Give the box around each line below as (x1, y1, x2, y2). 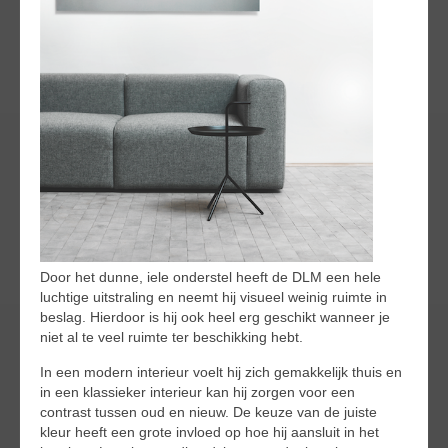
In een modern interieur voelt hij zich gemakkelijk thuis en (40, 363, 402, 380)
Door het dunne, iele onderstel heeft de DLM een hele (40, 268, 381, 285)
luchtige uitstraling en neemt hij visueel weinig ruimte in (40, 288, 387, 305)
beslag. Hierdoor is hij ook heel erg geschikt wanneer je (40, 308, 390, 325)
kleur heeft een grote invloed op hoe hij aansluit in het (40, 423, 379, 440)
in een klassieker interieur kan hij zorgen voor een (40, 383, 355, 400)
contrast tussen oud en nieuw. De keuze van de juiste (40, 403, 377, 420)
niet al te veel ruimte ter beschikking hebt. (40, 328, 303, 345)
